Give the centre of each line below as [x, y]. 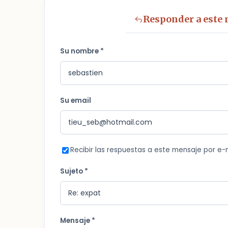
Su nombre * [82, 51]
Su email [76, 101]
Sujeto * [74, 171]
